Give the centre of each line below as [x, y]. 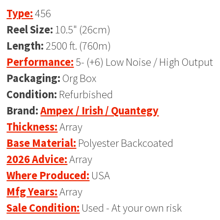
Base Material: [41, 143]
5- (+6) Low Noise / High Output [144, 62]
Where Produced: [48, 176]
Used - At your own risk [131, 208]
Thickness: [32, 127]
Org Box [79, 78]
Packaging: [34, 78]
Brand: [23, 111]
